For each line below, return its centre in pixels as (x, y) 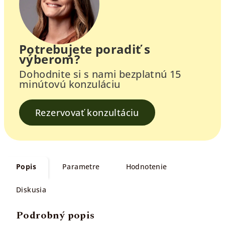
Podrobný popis (55, 215)
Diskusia (31, 190)
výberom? (50, 59)
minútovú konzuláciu (70, 84)
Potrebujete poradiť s (85, 49)
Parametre (81, 166)
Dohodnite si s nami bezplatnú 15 (100, 74)
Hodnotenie (146, 166)
